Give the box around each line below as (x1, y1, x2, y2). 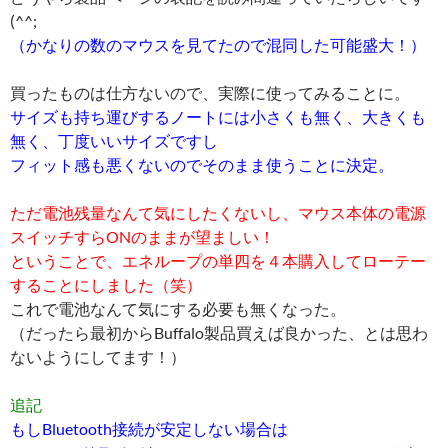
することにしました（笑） (10, 275, 202, 295)
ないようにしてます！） (10, 347, 186, 367)
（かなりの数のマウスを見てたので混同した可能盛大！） (10, 35, 426, 55)
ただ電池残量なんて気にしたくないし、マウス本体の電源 (10, 203, 426, 223)
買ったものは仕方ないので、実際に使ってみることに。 (10, 83, 410, 103)
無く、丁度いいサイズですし (10, 131, 218, 151)
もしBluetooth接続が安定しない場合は (10, 419, 288, 439)
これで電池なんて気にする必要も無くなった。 (10, 299, 346, 319)
